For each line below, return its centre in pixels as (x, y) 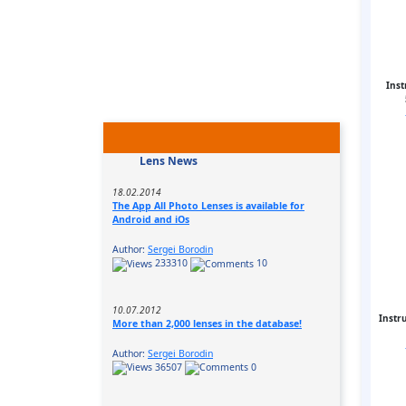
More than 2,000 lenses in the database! (207, 323)
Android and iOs (151, 220)
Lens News (169, 161)
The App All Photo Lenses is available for (208, 206)
